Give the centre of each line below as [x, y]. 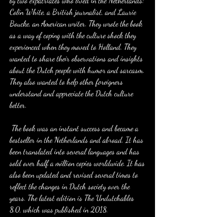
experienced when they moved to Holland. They [73, 47]
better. [18, 105]
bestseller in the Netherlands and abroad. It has [77, 140]
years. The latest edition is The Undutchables [72, 198]
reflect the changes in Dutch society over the [70, 186]
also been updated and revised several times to [74, 175]
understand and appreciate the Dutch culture [71, 93]
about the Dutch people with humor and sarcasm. [77, 70]
